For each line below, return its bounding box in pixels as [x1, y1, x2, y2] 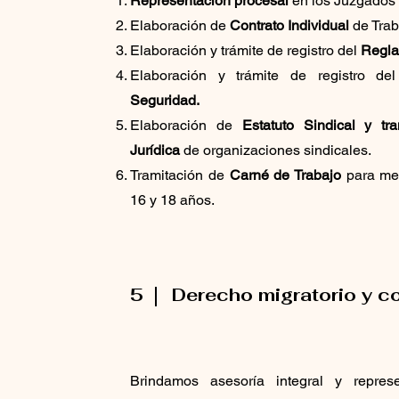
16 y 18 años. [130, 191, 216, 208]
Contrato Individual [230, 16, 350, 34]
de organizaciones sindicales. [180, 141, 372, 159]
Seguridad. [130, 91, 200, 109]
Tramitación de [130, 166, 230, 183]
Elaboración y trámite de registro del [130, 41, 362, 59]
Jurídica [130, 141, 181, 159]
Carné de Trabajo [229, 166, 341, 183]
